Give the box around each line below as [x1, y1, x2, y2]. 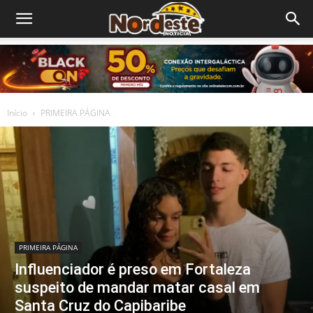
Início [7, 107, 27, 119]
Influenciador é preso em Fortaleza [15, 261, 251, 279]
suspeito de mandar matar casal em [15, 279, 260, 297]
